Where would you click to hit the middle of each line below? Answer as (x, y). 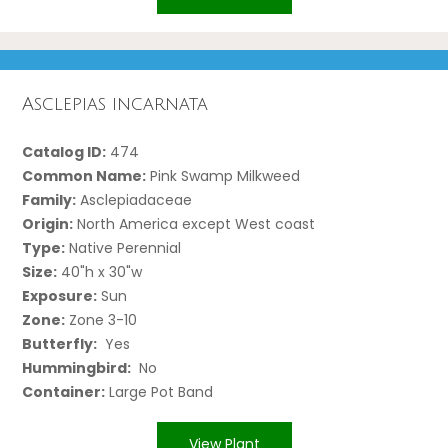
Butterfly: (60, 343)
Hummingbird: (77, 367)
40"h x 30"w (100, 271)
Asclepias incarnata (115, 104)
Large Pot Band (159, 391)
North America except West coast (194, 223)
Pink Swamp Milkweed (223, 175)
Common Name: (84, 175)
